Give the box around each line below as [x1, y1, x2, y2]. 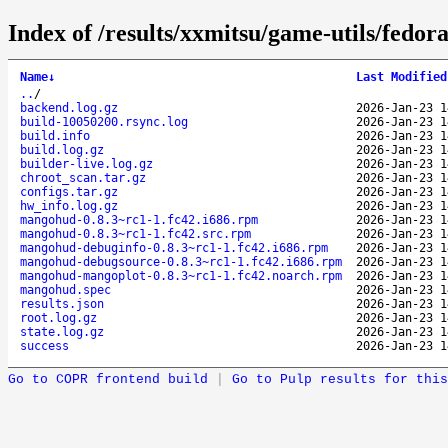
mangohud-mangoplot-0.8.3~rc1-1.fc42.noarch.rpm [20, 268, 342, 283]
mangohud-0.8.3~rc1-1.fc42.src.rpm [20, 226, 251, 241]
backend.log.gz [20, 100, 118, 115]
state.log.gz [20, 324, 104, 339]
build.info [20, 128, 90, 143]
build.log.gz [20, 142, 104, 157]
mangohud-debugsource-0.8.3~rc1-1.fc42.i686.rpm [20, 254, 342, 269]
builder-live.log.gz [20, 156, 153, 171]
